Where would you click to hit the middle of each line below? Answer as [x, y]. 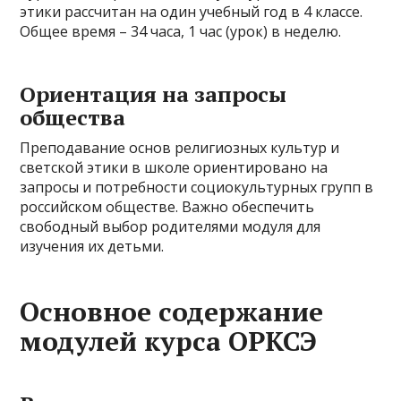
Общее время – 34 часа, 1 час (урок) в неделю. [181, 31]
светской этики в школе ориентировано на [174, 167]
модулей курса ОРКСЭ [169, 341]
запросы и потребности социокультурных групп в [197, 187]
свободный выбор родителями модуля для [171, 226]
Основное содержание [172, 311]
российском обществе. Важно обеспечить [167, 207]
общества [73, 117]
